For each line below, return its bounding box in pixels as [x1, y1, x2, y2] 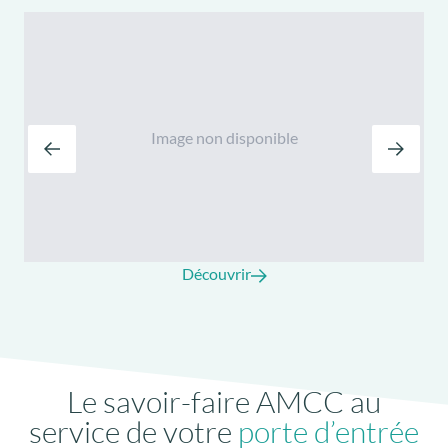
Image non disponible [150, 127, 298, 147]
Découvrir [181, 264, 251, 284]
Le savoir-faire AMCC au [67, 383, 381, 421]
